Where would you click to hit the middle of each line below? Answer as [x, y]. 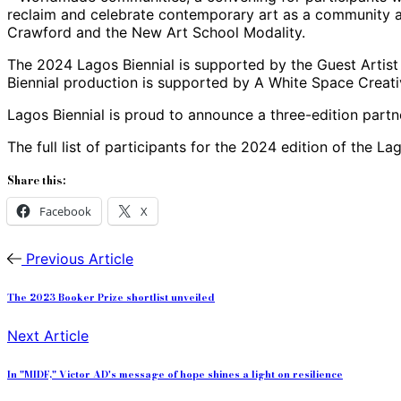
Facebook [65, 212]
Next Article [48, 336]
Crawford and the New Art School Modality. [156, 33]
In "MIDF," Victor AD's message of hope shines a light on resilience [175, 375]
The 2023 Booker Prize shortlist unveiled [111, 298]
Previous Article [79, 259]
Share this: [36, 181]
